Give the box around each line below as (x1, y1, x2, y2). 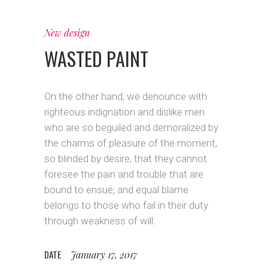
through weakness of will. (44, 215, 156, 227)
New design (44, 26, 90, 39)
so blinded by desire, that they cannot (44, 153, 207, 165)
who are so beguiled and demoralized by (44, 121, 218, 133)
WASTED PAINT (44, 44, 148, 72)
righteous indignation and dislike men (44, 106, 205, 118)
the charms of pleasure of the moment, (44, 137, 217, 149)
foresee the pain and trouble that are (44, 168, 203, 180)
